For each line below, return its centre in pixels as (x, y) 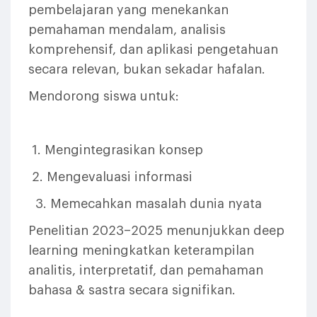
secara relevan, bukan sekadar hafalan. (147, 69)
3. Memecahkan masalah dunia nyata (145, 204)
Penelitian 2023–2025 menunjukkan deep (156, 231)
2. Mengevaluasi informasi (110, 177)
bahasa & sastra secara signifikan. (132, 290)
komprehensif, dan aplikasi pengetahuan (153, 50)
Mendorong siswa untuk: (104, 96)
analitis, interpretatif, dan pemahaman (146, 270)
